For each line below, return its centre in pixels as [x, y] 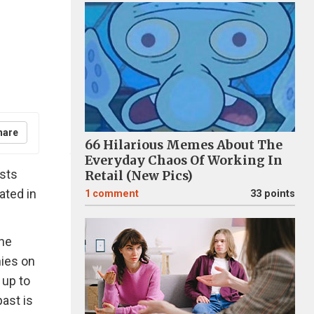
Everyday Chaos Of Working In [184, 161]
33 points [273, 194]
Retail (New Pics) [139, 176]
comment [116, 194]
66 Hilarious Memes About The [184, 145]
